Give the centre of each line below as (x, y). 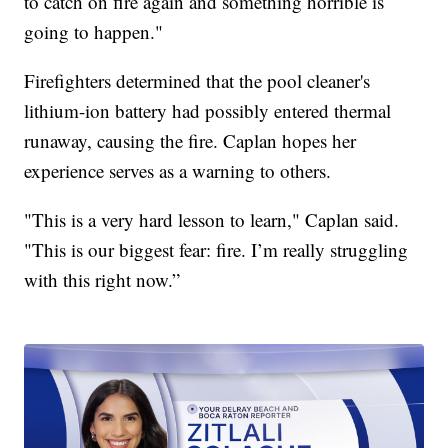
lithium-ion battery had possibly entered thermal (208, 110)
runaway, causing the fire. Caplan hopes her (190, 140)
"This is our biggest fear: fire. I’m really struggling (216, 249)
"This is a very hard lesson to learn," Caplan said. (212, 219)
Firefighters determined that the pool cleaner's (197, 80)
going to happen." (94, 31)
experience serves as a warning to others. (178, 170)
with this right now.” (102, 279)
